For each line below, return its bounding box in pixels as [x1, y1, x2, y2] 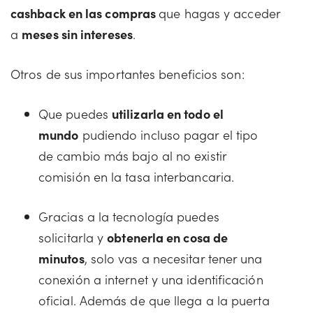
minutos [38, 249, 85, 267]
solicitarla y [38, 228, 108, 246]
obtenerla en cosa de [107, 228, 228, 246]
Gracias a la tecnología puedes [38, 208, 219, 225]
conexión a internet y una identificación [38, 270, 263, 288]
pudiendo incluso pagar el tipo [78, 126, 259, 143]
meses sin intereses [22, 25, 133, 43]
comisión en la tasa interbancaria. [38, 168, 235, 185]
